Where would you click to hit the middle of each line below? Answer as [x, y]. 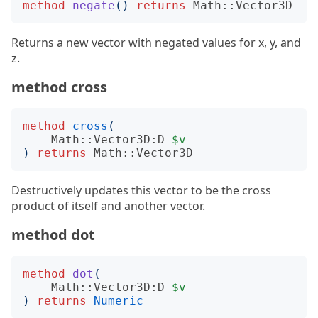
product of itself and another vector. [108, 206]
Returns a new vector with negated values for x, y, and [156, 43]
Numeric [119, 301]
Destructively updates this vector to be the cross [141, 190]
